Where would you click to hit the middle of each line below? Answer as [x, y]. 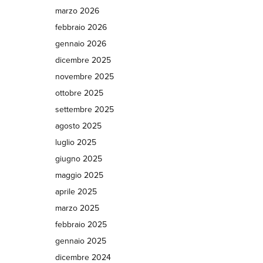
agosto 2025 [78, 126]
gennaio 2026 [80, 44]
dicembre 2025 [83, 60]
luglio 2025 [75, 142]
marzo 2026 [77, 11]
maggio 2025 [79, 175]
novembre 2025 [84, 77]
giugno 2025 [78, 159]
